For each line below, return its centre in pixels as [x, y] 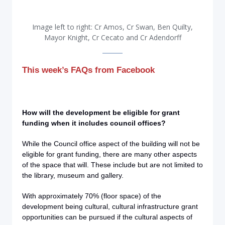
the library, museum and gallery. [73, 175]
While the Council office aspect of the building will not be [111, 144]
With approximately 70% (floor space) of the [92, 196]
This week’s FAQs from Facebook [88, 70]
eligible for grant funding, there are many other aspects [109, 154]
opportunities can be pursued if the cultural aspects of [107, 217]
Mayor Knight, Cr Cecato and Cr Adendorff [113, 37]
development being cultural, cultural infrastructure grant [110, 206]
